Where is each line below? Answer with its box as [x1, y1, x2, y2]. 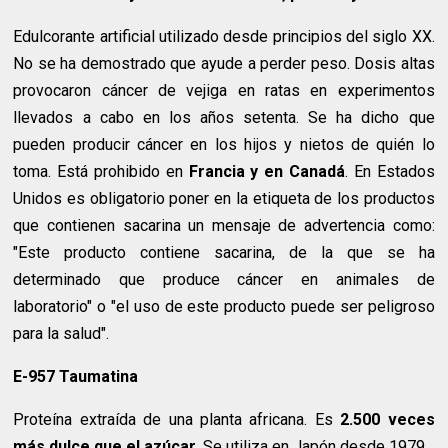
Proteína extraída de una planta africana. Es [13, 410, 341, 430]
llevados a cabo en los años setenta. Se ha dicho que [13, 108, 435, 128]
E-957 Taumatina [13, 367, 139, 387]
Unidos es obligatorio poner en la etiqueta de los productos [13, 189, 435, 209]
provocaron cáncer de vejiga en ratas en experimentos [13, 81, 435, 101]
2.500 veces [340, 410, 435, 430]
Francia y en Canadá [188, 162, 345, 182]
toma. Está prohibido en [13, 162, 189, 182]
